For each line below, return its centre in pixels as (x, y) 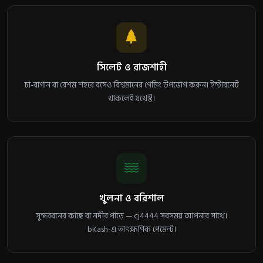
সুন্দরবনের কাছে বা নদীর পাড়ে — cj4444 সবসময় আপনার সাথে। (131, 216)
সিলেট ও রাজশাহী (131, 68)
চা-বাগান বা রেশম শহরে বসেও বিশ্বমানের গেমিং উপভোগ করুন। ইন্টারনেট (131, 85)
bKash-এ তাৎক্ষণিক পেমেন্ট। (131, 230)
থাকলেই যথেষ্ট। (131, 99)
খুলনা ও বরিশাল (131, 199)
